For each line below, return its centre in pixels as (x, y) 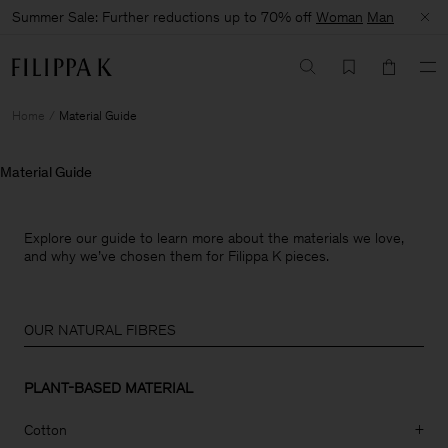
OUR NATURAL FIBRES (100, 330)
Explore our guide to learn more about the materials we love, (214, 238)
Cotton (45, 430)
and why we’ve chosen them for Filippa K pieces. (176, 256)
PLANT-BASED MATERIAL (108, 388)
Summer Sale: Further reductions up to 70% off (164, 17)
